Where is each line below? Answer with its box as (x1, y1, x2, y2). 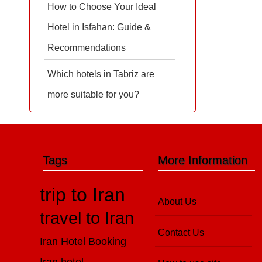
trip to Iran (40, 184, 126, 205)
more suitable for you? (47, 89, 139, 99)
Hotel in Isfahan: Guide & (47, 22, 151, 32)
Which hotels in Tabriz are (47, 69, 154, 79)
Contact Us (158, 227, 205, 237)
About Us (158, 196, 197, 206)
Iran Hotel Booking (40, 235, 127, 247)
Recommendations (47, 43, 126, 53)
